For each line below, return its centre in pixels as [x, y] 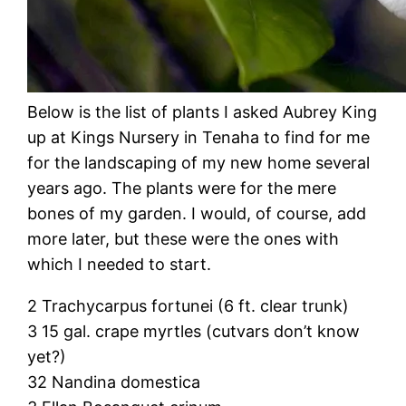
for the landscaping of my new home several [199, 162]
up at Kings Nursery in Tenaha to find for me [199, 137]
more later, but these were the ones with [184, 238]
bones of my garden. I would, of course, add [197, 213]
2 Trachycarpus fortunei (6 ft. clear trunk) [188, 305]
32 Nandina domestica [114, 382]
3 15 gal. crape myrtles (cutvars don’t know [194, 331]
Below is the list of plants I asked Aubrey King [203, 111]
